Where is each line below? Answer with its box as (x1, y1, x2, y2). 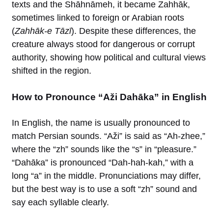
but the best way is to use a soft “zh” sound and (12, 184, 197, 194)
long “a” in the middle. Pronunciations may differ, (12, 170, 201, 181)
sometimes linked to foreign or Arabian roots (12, 12, 184, 23)
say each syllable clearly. (12, 197, 109, 207)
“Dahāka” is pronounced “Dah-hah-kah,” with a (12, 157, 193, 167)
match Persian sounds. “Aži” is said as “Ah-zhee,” (12, 131, 205, 141)
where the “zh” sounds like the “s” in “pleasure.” (12, 144, 196, 154)
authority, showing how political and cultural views (12, 52, 206, 62)
